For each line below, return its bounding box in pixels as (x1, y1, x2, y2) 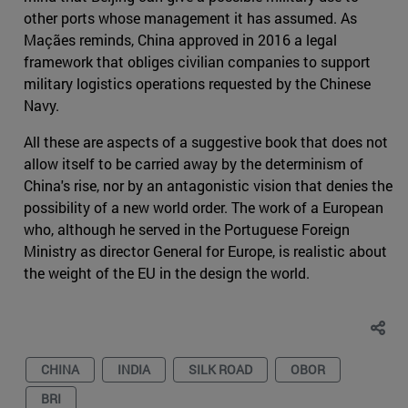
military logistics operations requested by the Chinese (24, 74, 371, 94)
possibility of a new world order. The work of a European (24, 198, 383, 218)
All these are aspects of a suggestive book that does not (24, 132, 388, 152)
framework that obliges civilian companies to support (24, 52, 371, 72)
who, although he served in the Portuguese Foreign (24, 219, 350, 240)
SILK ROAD (189, 361, 252, 379)
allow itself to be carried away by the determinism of (24, 154, 363, 174)
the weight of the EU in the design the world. (24, 263, 310, 283)
